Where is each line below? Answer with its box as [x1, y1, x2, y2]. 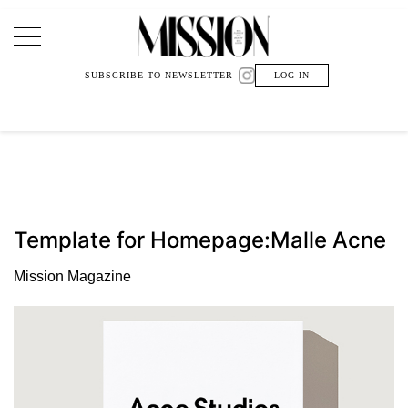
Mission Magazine [14, 269, 131, 285]
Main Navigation [13, 32, 219, 72]
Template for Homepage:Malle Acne [14, 227, 386, 254]
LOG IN [274, 70, 310, 80]
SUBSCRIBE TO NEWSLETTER [85, 70, 233, 80]
